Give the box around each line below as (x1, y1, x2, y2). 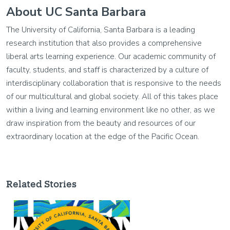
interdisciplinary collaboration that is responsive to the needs (6, 78, 221, 88)
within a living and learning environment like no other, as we (6, 104, 215, 115)
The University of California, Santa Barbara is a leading (6, 24, 195, 35)
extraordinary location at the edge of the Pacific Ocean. (6, 131, 199, 142)
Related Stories (6, 178, 76, 189)
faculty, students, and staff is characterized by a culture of (6, 64, 208, 75)
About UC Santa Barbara (6, 3, 146, 20)
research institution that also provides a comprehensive (6, 37, 202, 48)
